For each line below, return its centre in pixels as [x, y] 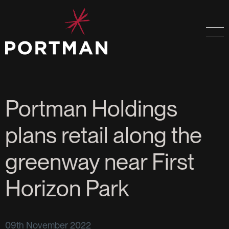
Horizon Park [67, 189]
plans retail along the [104, 135]
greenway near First [100, 162]
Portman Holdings [91, 109]
